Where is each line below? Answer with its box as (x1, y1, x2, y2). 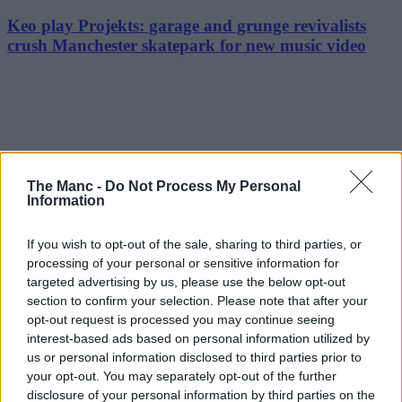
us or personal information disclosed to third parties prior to (27, 350, 362, 364)
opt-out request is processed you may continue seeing (27, 312, 335, 327)
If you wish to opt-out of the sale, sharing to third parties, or (27, 237, 362, 251)
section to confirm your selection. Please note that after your (27, 293, 368, 308)
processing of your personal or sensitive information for (27, 256, 339, 270)
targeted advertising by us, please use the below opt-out (27, 275, 345, 289)
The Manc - (27, 179, 105, 194)
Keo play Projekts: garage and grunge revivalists (7, 15, 366, 35)
